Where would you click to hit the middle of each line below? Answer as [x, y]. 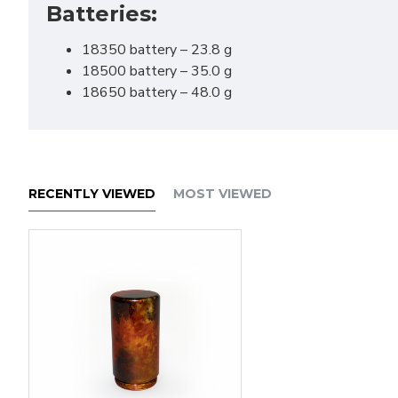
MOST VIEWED [223, 194]
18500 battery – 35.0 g [157, 71]
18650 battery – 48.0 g [157, 92]
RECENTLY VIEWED [92, 194]
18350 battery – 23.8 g [157, 50]
